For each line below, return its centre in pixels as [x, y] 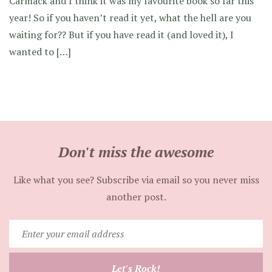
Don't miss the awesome [136, 152]
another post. [136, 197]
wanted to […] [40, 52]
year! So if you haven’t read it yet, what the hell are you [130, 18]
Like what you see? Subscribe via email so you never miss [136, 180]
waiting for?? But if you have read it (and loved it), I [121, 35]
